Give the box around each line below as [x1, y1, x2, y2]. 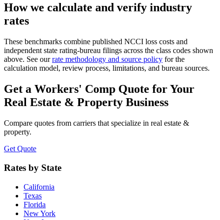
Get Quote [4, 144, 36, 153]
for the [165, 55, 185, 64]
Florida [24, 200, 46, 209]
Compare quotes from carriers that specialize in [4, 119, 151, 128]
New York [24, 209, 55, 218]
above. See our [4, 55, 50, 64]
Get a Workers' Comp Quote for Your [4, 82, 194, 96]
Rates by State [4, 162, 61, 173]
